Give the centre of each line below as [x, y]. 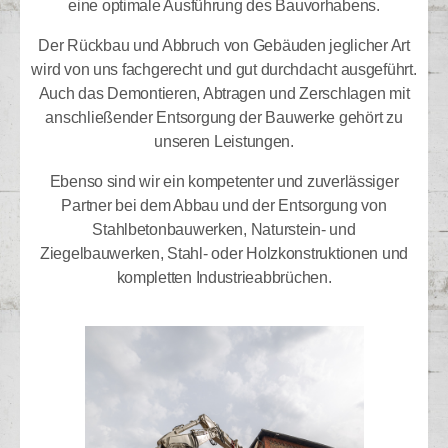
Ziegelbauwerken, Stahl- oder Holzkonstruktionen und [224, 253]
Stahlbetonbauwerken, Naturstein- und [224, 229]
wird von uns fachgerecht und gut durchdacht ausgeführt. [224, 69]
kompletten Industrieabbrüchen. [224, 277]
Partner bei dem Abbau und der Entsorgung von [224, 205]
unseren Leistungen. [224, 141]
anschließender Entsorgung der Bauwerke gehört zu [224, 117]
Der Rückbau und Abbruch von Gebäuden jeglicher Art [224, 45]
